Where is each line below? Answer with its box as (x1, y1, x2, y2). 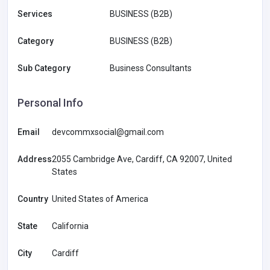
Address (17, 154, 52, 164)
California (52, 221, 89, 231)
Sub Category (17, 63, 71, 73)
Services (17, 8, 52, 19)
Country (17, 193, 48, 204)
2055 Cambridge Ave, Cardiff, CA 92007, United (52, 154, 232, 164)
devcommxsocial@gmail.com (52, 127, 164, 137)
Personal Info (17, 96, 83, 109)
